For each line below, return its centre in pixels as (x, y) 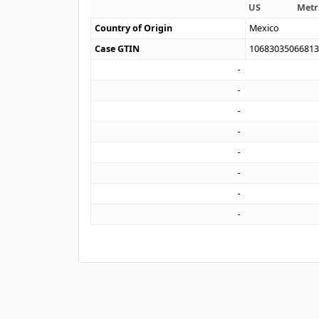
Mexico (265, 28)
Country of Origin (134, 28)
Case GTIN (117, 49)
